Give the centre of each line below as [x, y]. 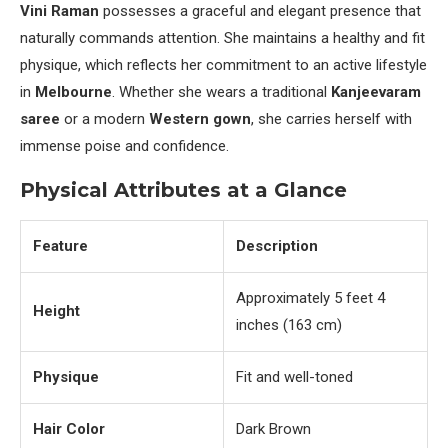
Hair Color [69, 429]
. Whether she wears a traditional [221, 92]
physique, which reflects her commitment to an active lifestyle [223, 65]
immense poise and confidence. [124, 146]
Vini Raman [59, 11]
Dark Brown [273, 429]
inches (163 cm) [289, 325]
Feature [60, 246]
